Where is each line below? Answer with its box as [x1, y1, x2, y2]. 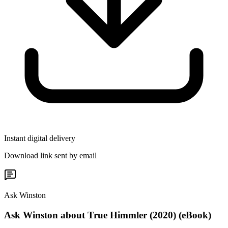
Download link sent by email [4, 151, 97, 160]
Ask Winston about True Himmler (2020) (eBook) [4, 209, 211, 220]
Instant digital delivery [4, 134, 75, 143]
